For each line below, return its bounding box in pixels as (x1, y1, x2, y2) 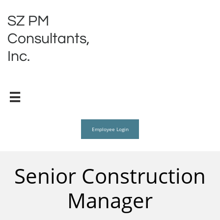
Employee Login (91, 126, 129, 133)
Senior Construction (14, 162, 206, 190)
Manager (67, 186, 153, 214)
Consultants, (7, 31, 90, 46)
